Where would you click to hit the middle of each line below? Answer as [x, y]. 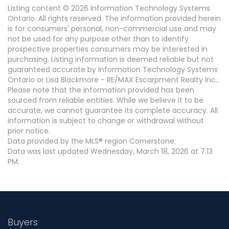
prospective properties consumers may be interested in [108, 49]
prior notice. [29, 131]
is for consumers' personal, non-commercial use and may [112, 29]
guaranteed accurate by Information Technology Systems [113, 70]
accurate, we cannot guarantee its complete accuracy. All [113, 111]
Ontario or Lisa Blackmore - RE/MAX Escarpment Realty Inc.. [113, 80]
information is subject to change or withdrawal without [106, 121]
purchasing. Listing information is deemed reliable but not [111, 60]
